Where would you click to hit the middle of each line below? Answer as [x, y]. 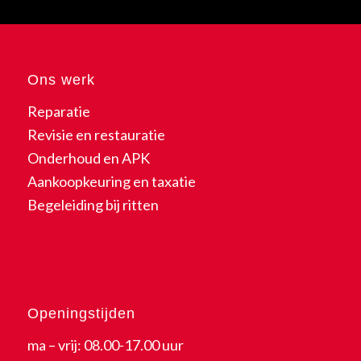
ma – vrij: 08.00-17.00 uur [105, 345]
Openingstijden [81, 313]
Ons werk [61, 79]
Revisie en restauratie [96, 135]
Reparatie [58, 112]
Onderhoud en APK [88, 158]
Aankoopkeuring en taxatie [111, 182]
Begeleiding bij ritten [93, 205]
